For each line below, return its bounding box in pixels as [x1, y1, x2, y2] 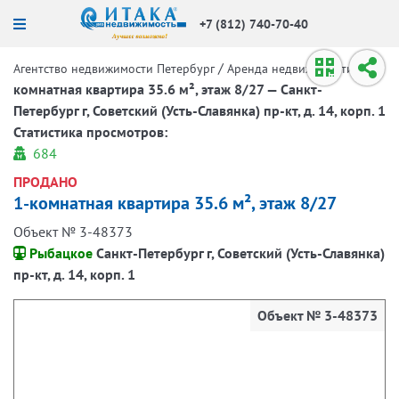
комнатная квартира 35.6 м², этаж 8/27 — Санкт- [13, 80, 322, 98]
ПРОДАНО [13, 173, 77, 191]
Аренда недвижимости [227, 61, 354, 77]
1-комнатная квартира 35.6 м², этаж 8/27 [13, 191, 337, 215]
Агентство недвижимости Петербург [13, 61, 215, 77]
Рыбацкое [26, 244, 96, 262]
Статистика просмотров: [13, 123, 167, 141]
